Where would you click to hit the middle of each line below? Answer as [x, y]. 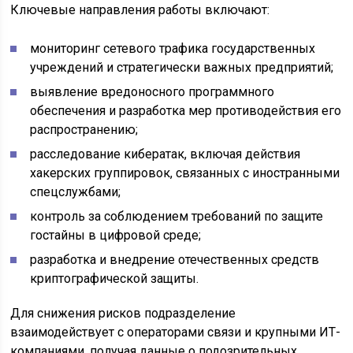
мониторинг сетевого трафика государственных [173, 49]
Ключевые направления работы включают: [140, 10]
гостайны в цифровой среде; [116, 236]
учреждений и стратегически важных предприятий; [182, 68]
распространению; [84, 130]
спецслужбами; [76, 192]
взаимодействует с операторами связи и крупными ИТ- [176, 333]
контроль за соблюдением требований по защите [177, 217]
